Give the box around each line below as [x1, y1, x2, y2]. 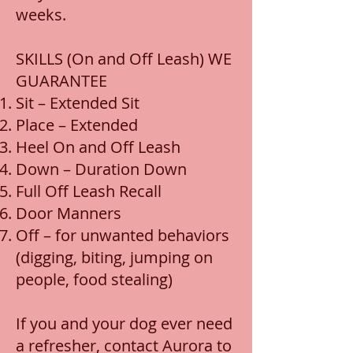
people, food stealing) [16, 269, 173, 290]
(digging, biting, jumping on [16, 247, 213, 268]
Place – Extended [16, 114, 142, 136]
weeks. [16, 4, 70, 25]
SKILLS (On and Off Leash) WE [16, 48, 232, 69]
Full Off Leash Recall [16, 180, 162, 202]
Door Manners [16, 203, 121, 224]
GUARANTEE [16, 70, 107, 91]
